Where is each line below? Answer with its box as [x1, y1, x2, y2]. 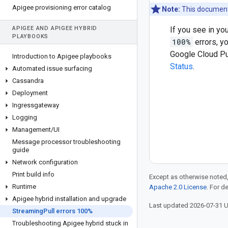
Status [170, 62, 193, 71]
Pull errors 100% [43, 207, 93, 215]
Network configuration [12, 158, 78, 166]
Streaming [12, 207, 43, 215]
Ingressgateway [12, 101, 59, 109]
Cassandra [12, 77, 44, 84]
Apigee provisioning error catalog [12, 4, 111, 11]
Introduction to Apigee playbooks [12, 52, 111, 60]
